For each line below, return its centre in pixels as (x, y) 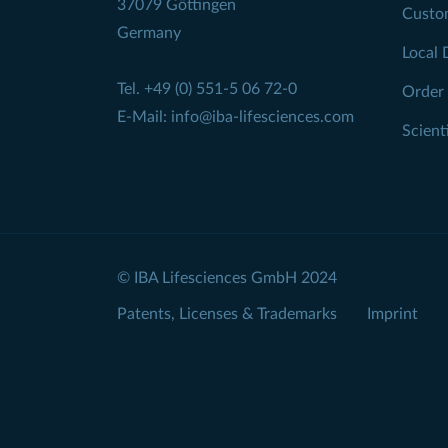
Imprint (392, 313)
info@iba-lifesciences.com (262, 117)
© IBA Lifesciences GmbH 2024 (227, 278)
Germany (149, 33)
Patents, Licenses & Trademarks (227, 313)
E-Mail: (144, 117)
